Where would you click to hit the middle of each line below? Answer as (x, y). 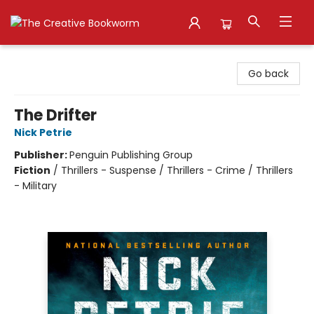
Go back (268, 74)
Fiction (32, 170)
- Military (35, 186)
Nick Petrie (43, 132)
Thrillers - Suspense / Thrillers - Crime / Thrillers (177, 170)
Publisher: (42, 155)
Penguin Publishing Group (131, 155)
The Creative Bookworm (69, 58)
